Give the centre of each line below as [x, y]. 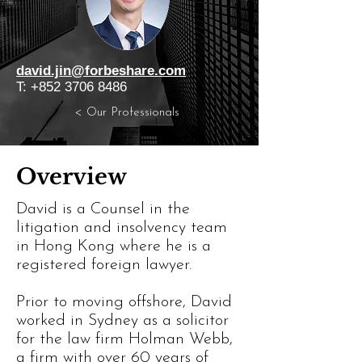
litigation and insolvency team [122, 228]
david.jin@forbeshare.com [101, 71]
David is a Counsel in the [103, 210]
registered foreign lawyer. [104, 265]
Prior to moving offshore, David [124, 303]
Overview [72, 177]
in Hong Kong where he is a [114, 247]
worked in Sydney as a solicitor [122, 321]
